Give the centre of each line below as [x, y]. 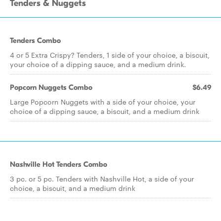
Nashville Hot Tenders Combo [58, 164]
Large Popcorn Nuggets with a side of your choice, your [103, 102]
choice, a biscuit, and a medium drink [73, 188]
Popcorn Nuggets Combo [51, 87]
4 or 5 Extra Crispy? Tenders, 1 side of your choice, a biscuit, [110, 55]
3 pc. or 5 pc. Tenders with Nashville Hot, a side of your [102, 179]
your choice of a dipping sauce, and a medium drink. [98, 64]
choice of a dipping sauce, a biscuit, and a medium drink [105, 111]
